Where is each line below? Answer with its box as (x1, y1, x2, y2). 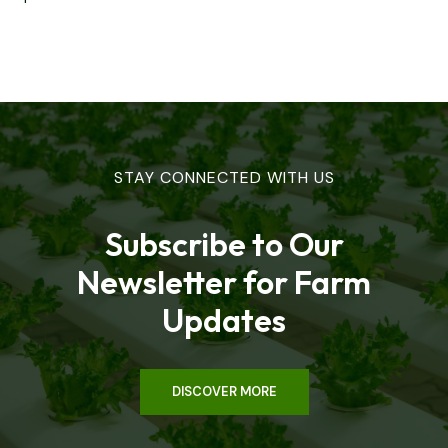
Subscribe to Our (104, 223, 344, 264)
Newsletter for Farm (77, 261, 371, 302)
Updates (162, 299, 286, 340)
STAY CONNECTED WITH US (113, 166, 335, 188)
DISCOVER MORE (171, 382, 277, 400)
